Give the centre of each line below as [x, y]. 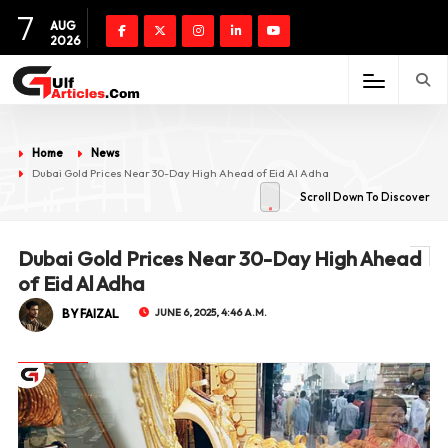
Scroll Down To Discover [365, 197]
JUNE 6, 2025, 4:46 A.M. [210, 312]
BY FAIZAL [90, 313]
